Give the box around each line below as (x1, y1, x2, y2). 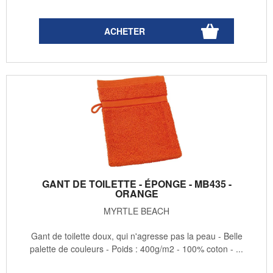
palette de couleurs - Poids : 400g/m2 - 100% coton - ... (30, 243, 243, 255)
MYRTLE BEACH (104, 205, 169, 218)
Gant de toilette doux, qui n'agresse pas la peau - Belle (30, 230, 243, 243)
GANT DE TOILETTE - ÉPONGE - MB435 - (41, 177, 232, 191)
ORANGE (115, 186, 158, 201)
